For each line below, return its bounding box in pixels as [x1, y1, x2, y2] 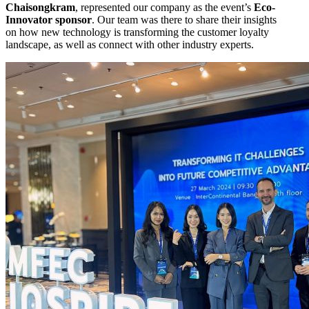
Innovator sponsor [6, 13, 92, 26]
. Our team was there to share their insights [92, 13, 277, 26]
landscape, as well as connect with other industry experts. [6, 38, 259, 50]
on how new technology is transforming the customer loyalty [6, 26, 269, 38]
